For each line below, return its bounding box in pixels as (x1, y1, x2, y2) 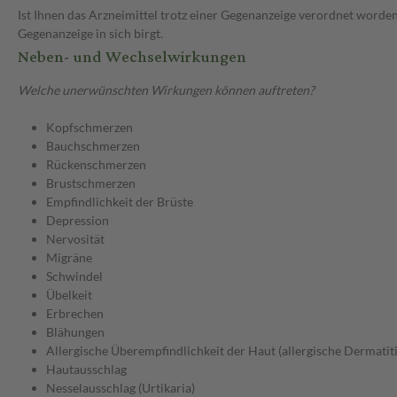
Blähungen (46, 324, 105, 340)
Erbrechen (46, 306, 104, 322)
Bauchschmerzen (46, 138, 140, 154)
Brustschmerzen (46, 175, 136, 191)
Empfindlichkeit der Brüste (46, 194, 193, 210)
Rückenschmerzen (46, 157, 146, 173)
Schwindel (46, 269, 103, 284)
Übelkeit (46, 287, 92, 303)
